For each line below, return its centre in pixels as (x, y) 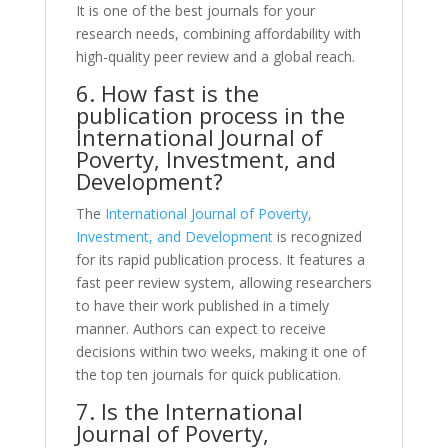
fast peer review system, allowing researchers (223, 282)
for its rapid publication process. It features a (220, 259)
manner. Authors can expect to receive (200, 328)
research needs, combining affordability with (218, 33)
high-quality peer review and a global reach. (215, 56)
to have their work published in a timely (202, 305)
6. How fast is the (167, 92)
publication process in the (210, 114)
